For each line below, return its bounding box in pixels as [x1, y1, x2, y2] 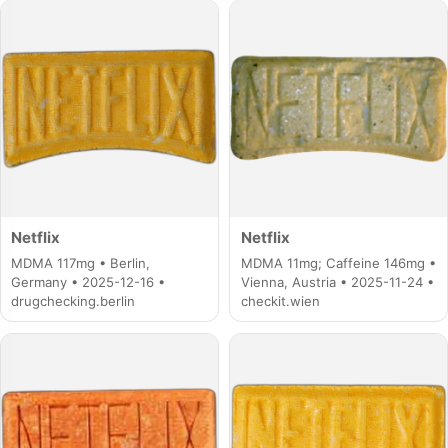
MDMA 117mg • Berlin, [11, 254, 151, 271]
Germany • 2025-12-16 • [11, 273, 166, 290]
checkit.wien [240, 292, 320, 309]
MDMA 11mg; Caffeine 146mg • [240, 254, 436, 271]
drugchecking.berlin [11, 292, 136, 309]
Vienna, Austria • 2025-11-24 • [240, 273, 434, 290]
